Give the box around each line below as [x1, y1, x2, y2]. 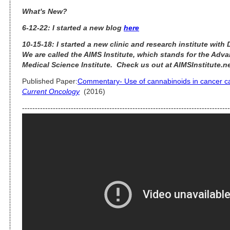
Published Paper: [22, 77, 78, 85]
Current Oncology [22, 87, 80, 95]
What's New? [22, 7, 67, 15]
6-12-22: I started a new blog [22, 24, 124, 32]
